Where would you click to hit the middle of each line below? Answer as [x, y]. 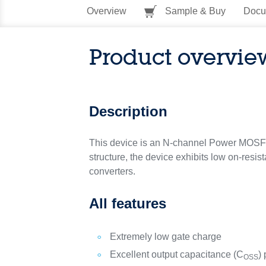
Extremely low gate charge [166, 237]
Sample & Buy [194, 11]
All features [128, 203]
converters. [113, 171]
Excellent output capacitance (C [177, 254]
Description [129, 111]
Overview [106, 11]
